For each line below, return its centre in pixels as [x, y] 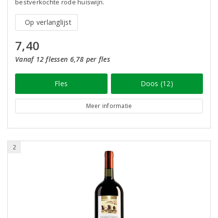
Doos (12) [157, 83]
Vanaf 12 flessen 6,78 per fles [63, 59]
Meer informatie [109, 106]
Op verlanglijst [48, 22]
